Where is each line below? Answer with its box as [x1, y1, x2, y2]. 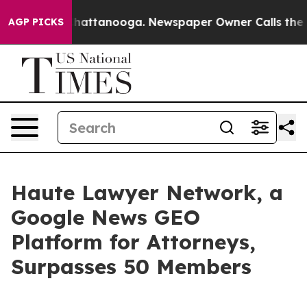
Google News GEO [11, 204, 200, 230]
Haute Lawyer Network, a [11, 180, 283, 206]
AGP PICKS [8, 16, 64, 28]
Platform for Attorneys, [11, 229, 256, 255]
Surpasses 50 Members [11, 254, 251, 280]
